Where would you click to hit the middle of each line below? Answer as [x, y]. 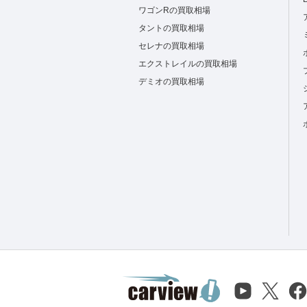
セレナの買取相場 [171, 46]
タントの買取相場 [171, 28]
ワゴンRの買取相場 [174, 10]
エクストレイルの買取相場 [188, 64]
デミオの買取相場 [171, 82]
